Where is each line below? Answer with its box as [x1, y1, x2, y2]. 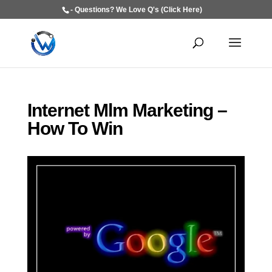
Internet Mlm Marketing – [27, 100, 227, 120]
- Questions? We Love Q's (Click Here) [70, 5, 202, 14]
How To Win [27, 118, 123, 138]
